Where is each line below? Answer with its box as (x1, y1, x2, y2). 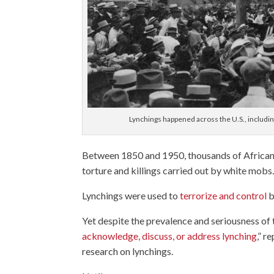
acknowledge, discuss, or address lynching (82, 229, 257, 242)
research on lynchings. (82, 245, 174, 257)
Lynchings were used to (82, 189, 180, 201)
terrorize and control (180, 189, 267, 201)
